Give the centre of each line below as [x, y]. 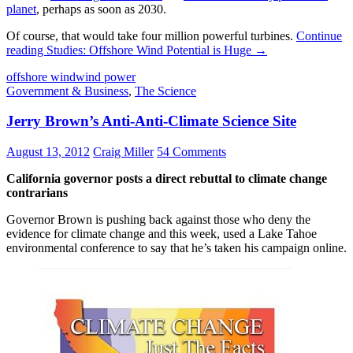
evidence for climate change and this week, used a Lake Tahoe [162, 234]
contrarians [37, 193]
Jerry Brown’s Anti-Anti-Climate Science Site [151, 121]
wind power [106, 76]
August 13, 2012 [48, 152]
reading [26, 50]
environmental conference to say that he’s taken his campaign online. [176, 248]
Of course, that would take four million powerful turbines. [151, 35]
